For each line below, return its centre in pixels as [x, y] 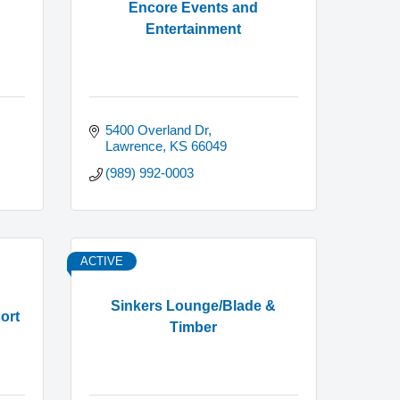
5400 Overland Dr [157, 130]
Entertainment [194, 29]
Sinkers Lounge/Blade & [194, 305]
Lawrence [134, 146]
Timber [194, 327]
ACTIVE [101, 262]
